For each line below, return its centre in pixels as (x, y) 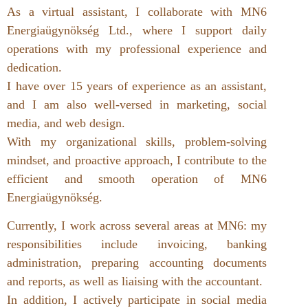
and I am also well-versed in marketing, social (137, 104)
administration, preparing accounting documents (137, 263)
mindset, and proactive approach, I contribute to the (137, 160)
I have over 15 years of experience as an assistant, (137, 86)
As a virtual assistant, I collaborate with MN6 (137, 11)
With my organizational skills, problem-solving (137, 141)
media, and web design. (66, 123)
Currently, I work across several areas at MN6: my (137, 226)
